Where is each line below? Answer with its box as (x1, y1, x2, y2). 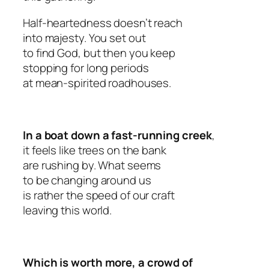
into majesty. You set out (23, 29, 146, 46)
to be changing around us (23, 172, 151, 188)
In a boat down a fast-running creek (23, 127, 212, 143)
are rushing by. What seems (23, 157, 162, 173)
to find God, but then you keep (23, 44, 175, 61)
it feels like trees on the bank (23, 142, 166, 158)
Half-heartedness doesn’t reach (23, 14, 183, 31)
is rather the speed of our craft (23, 187, 175, 203)
